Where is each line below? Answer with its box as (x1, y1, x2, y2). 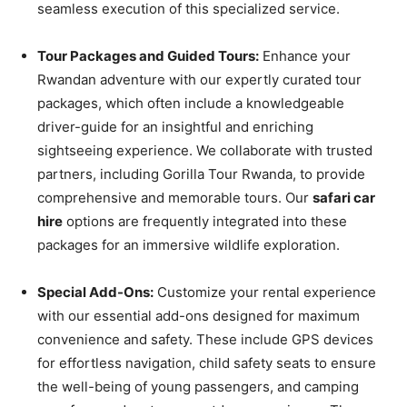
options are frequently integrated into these (63, 212, 347, 230)
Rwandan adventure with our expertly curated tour (37, 70, 362, 88)
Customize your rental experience (154, 283, 376, 301)
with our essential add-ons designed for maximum (37, 306, 360, 324)
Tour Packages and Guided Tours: (37, 46, 259, 65)
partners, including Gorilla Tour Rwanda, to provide (37, 164, 365, 183)
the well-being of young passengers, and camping (37, 377, 359, 395)
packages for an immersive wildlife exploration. (37, 235, 340, 253)
